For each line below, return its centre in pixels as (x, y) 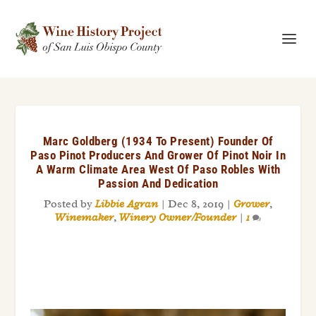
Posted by (69, 204)
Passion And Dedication (158, 183)
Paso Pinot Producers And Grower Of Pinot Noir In (158, 155)
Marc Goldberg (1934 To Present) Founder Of (158, 141)
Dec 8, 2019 (196, 204)
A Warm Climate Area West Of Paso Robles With (158, 169)
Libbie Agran (127, 204)
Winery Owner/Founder (178, 217)
